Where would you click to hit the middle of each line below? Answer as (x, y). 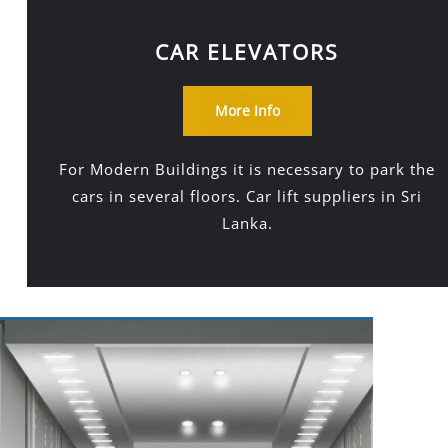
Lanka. (247, 223)
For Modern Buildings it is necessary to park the (247, 169)
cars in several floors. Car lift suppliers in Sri (247, 196)
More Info (247, 110)
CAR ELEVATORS (247, 52)
